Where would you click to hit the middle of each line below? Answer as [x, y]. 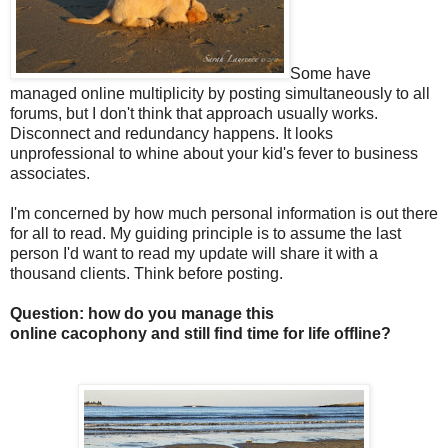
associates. [50, 174]
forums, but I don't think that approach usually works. [194, 114]
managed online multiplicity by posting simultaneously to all [220, 94]
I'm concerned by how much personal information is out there [224, 214]
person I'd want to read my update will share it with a [194, 254]
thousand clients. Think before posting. [146, 274]
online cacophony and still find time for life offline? [200, 334]
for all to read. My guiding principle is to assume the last [205, 234]
